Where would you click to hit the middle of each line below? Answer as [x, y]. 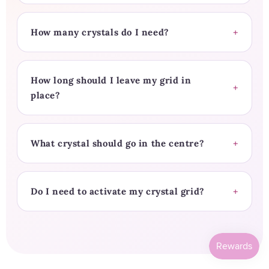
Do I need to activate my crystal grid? [118, 192]
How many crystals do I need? [100, 32]
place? [46, 95]
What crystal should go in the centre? [118, 144]
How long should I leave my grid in [111, 80]
